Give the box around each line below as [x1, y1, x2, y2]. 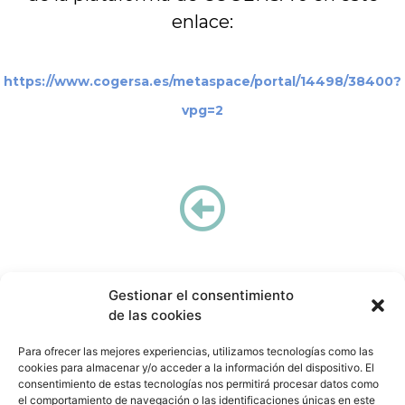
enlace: [172, 10, 233, 33]
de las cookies [108, 306, 202, 324]
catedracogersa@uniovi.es [14, 370, 190, 385]
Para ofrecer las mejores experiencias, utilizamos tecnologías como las [18, 344, 373, 358]
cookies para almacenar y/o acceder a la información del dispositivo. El [18, 361, 374, 374]
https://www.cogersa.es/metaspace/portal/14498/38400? [4, 73, 401, 90]
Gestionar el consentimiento [108, 287, 294, 304]
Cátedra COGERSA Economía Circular [14, 353, 255, 369]
